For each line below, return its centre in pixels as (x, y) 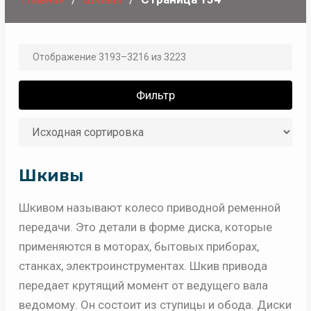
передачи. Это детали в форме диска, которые (145, 227)
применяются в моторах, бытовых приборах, (138, 247)
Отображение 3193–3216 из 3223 (109, 57)
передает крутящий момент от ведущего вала (143, 286)
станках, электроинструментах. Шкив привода (143, 266)
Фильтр (155, 95)
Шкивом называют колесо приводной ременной (149, 208)
